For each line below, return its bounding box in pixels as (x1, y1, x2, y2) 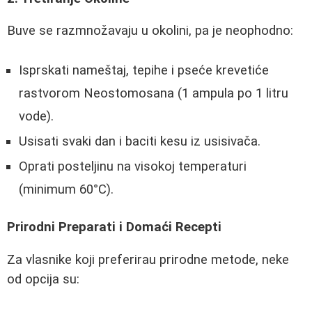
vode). (19, 108, 54, 124)
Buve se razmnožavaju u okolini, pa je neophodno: (7, 23, 293, 39)
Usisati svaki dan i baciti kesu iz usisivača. (19, 133, 260, 149)
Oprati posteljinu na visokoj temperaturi (19, 158, 247, 174)
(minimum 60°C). (19, 181, 114, 197)
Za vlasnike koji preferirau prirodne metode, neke (7, 252, 289, 268)
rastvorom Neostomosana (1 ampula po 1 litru (19, 85, 288, 101)
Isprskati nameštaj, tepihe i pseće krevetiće (19, 62, 269, 78)
